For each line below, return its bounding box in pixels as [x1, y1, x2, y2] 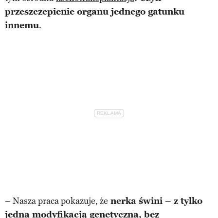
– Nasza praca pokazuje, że [5, 195, 108, 206]
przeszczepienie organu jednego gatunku [5, 6, 184, 17]
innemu [5, 19, 39, 31]
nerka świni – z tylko [108, 195, 202, 206]
